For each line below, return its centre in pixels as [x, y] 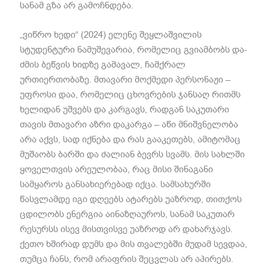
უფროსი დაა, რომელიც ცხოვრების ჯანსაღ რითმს [130, 94]
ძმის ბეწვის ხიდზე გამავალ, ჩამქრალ [103, 64]
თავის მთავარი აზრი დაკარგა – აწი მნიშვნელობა [129, 124]
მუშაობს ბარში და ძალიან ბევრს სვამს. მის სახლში [133, 154]
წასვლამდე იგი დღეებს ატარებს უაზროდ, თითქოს [131, 199]
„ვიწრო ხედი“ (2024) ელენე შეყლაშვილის [111, 34]
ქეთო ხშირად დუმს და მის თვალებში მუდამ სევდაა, [134, 244]
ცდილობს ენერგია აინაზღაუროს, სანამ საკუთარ [127, 214]
